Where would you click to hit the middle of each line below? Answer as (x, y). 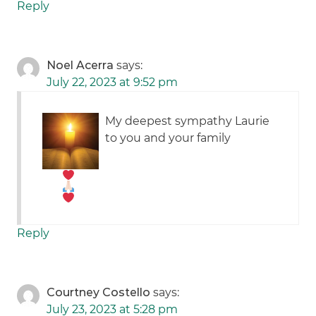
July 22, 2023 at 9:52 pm (113, 83)
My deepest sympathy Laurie (188, 121)
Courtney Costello (99, 293)
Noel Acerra (80, 66)
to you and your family (168, 138)
